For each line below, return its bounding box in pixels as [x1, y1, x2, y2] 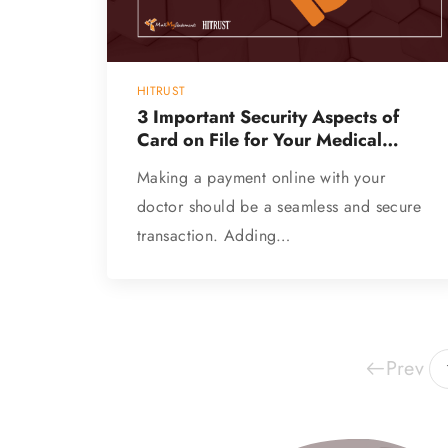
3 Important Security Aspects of [136, 103, 399, 130]
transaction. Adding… [136, 223, 291, 247]
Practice [136, 149, 204, 176]
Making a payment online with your [136, 165, 386, 189]
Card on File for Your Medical [136, 126, 382, 153]
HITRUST [136, 81, 186, 100]
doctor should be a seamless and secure [136, 194, 422, 218]
